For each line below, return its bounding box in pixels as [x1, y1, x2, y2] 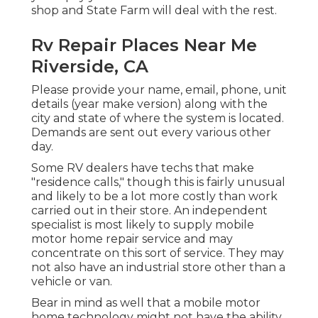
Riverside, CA [31, 56, 148, 77]
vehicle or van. [31, 275, 112, 289]
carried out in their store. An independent [31, 204, 268, 218]
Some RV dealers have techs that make [31, 161, 254, 175]
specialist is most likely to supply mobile [31, 218, 254, 232]
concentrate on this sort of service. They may [31, 246, 284, 261]
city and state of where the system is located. [31, 111, 284, 126]
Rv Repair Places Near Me [31, 35, 257, 56]
